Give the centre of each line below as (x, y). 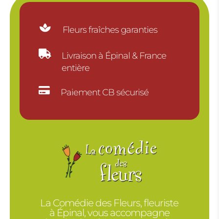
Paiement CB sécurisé (104, 93)
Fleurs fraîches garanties (110, 30)
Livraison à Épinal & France (114, 56)
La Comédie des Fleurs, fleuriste (109, 203)
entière (75, 68)
